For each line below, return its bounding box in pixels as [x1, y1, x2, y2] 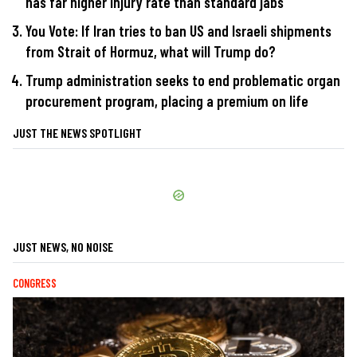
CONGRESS [13, 276, 57, 290]
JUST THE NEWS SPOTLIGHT [13, 124, 142, 140]
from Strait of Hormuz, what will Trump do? [25, 42, 276, 61]
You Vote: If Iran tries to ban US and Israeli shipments [25, 22, 331, 41]
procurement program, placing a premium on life [25, 91, 308, 110]
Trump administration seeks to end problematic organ [25, 70, 340, 89]
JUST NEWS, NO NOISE [13, 238, 113, 254]
